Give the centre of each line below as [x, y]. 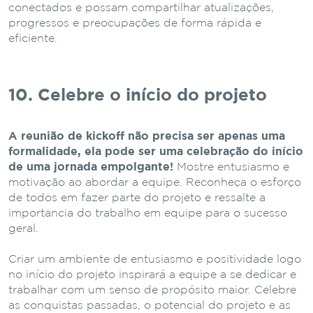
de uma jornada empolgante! [91, 167]
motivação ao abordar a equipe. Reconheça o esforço [155, 182]
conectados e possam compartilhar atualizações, [141, 8]
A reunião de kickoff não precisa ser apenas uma [147, 136]
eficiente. [33, 38]
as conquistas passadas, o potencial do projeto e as [150, 305]
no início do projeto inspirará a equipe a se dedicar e [152, 275]
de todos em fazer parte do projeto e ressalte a [137, 198]
